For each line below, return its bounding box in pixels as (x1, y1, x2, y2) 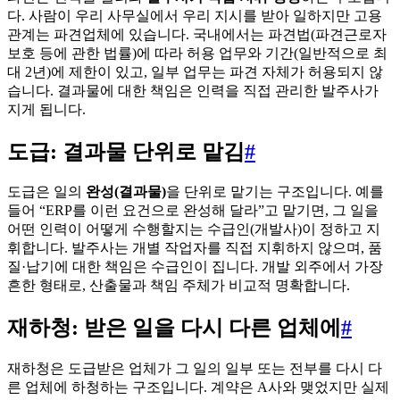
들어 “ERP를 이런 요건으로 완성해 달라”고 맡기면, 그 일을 (7, 203, 379, 219)
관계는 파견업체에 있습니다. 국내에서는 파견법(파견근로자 (7, 26, 387, 42)
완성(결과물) (86, 184, 166, 200)
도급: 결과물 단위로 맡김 (7, 139, 245, 163)
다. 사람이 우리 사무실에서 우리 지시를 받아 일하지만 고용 (7, 7, 382, 23)
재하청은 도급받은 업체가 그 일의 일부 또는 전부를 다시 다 (7, 361, 382, 377)
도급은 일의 (7, 184, 86, 200)
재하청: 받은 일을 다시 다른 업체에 (7, 316, 341, 340)
